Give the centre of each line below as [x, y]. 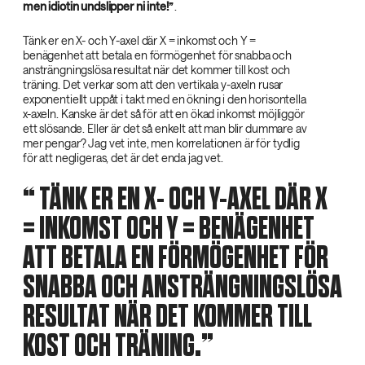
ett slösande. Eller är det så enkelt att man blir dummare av [165, 129]
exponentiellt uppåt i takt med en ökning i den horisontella [165, 99]
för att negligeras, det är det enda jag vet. [123, 158]
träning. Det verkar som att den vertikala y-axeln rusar [153, 85]
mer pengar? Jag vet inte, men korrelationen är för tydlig [162, 143]
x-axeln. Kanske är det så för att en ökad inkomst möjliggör [164, 114]
